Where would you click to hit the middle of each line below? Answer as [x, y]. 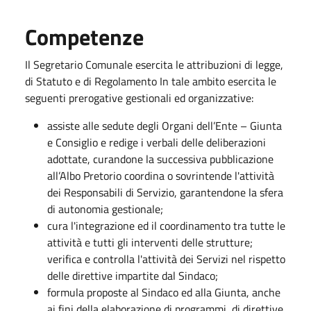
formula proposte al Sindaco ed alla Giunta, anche [164, 292]
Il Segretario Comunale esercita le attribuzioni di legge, [154, 65]
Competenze [84, 37]
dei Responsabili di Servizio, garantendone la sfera [165, 192]
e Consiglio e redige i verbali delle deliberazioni [157, 142]
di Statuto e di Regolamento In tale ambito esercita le [151, 81]
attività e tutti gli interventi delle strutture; [150, 242]
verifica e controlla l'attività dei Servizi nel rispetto [166, 259]
